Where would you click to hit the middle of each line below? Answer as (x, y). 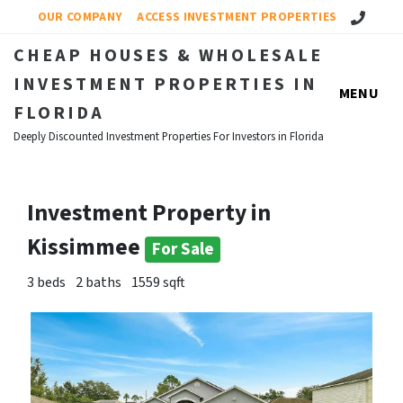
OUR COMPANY (80, 17)
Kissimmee (86, 247)
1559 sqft (158, 282)
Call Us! (369, 16)
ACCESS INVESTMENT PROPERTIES (237, 17)
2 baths (99, 282)
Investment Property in (149, 213)
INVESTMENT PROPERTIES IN (166, 85)
